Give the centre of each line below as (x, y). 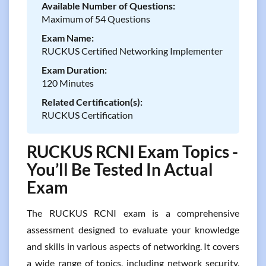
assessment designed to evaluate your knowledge (133, 229)
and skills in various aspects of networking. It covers (133, 246)
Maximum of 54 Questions (96, 19)
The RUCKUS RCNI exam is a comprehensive (133, 213)
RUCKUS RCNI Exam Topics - (132, 151)
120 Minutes (68, 83)
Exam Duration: (74, 70)
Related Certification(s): (92, 102)
